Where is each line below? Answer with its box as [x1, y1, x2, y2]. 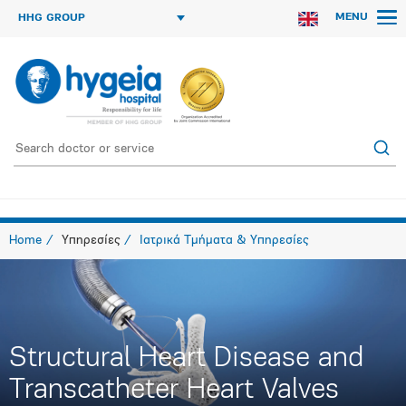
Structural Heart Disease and [9, 344, 363, 374]
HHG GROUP [18, 13, 85, 24]
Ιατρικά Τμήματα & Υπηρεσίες [140, 234, 308, 247]
